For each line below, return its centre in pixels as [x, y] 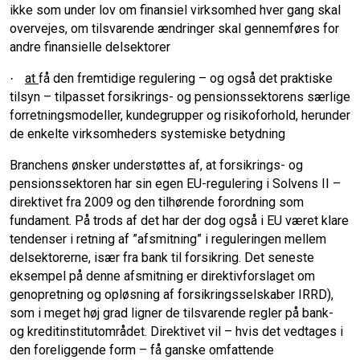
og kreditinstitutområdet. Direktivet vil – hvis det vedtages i [176, 332]
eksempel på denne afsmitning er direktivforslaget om [162, 276]
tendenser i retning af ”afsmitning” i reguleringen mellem [168, 239]
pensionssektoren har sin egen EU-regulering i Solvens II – [175, 184]
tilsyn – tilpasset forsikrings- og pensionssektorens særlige [180, 97]
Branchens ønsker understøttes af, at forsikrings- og [156, 166]
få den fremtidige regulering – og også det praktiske [186, 79]
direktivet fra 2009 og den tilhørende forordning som [157, 202]
